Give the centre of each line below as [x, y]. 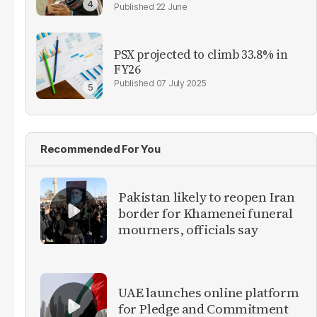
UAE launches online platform [209, 293]
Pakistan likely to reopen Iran [207, 197]
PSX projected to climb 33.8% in [201, 54]
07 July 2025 [181, 83]
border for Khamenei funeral [206, 213]
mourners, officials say [188, 230]
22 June [172, 7]
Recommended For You [100, 149]
